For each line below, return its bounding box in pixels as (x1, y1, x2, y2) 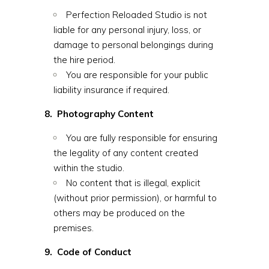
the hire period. (53, 54, 115, 65)
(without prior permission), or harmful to (53, 192, 217, 204)
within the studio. (53, 162, 124, 174)
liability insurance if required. (53, 84, 169, 95)
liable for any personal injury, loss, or (53, 24, 201, 35)
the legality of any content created (53, 147, 198, 159)
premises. (53, 222, 94, 234)
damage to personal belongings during (53, 39, 213, 50)
